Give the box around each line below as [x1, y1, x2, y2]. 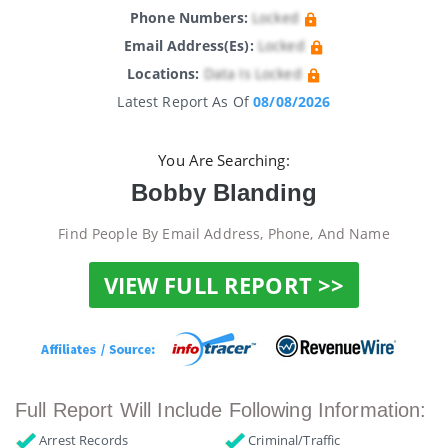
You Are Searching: [158, 150, 290, 171]
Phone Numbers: [129, 8, 248, 27]
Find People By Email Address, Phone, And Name [58, 224, 390, 244]
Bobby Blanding [131, 179, 317, 207]
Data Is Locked [203, 64, 302, 83]
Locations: [127, 64, 200, 83]
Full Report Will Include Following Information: [15, 398, 427, 421]
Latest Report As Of [117, 92, 254, 111]
